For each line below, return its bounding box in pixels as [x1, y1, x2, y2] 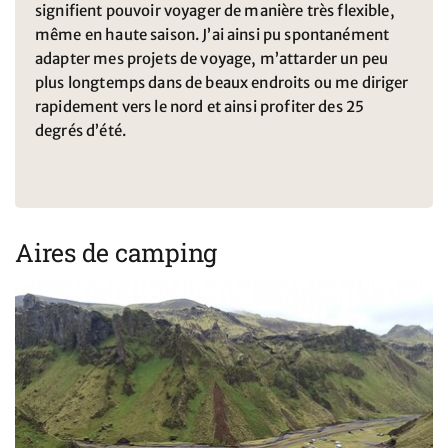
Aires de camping [15, 236, 217, 269]
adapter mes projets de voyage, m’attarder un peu [35, 49, 389, 68]
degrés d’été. [35, 121, 126, 140]
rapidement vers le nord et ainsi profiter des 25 [35, 97, 365, 116]
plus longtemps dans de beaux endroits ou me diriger [35, 73, 409, 92]
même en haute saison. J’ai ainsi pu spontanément [35, 25, 390, 44]
